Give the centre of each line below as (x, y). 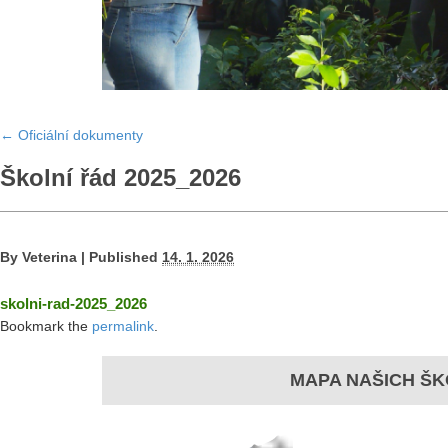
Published (123, 256)
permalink (123, 325)
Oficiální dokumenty (78, 134)
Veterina (49, 256)
